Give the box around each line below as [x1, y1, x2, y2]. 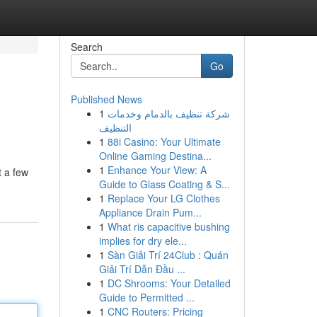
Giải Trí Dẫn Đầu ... [98, 262, 185, 276]
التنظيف [98, 120, 132, 134]
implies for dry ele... [98, 234, 187, 248]
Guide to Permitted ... [98, 290, 195, 304]
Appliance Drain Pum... [98, 205, 202, 219]
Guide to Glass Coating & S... [98, 177, 230, 191]
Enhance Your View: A [107, 163, 207, 177]
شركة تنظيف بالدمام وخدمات [107, 106, 230, 120]
